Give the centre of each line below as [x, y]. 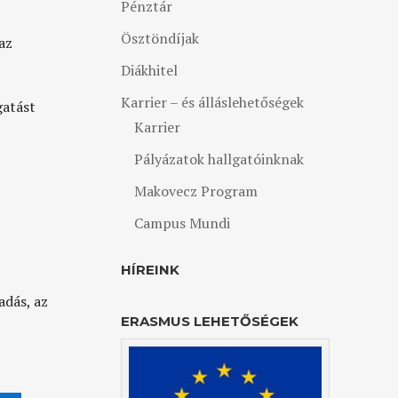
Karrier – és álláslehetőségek [212, 102]
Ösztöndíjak [159, 38]
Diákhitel [149, 70]
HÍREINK [150, 270]
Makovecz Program [195, 191]
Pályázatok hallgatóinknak [219, 159]
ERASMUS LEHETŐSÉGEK [209, 321]
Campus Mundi [182, 223]
